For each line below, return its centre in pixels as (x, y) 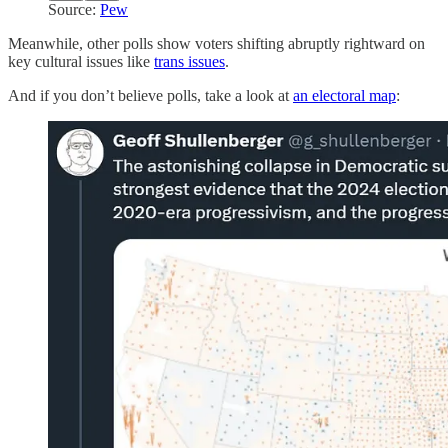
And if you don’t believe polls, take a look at (150, 95)
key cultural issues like (81, 61)
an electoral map (344, 95)
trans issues (189, 61)
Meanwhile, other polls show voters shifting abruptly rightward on (216, 43)
